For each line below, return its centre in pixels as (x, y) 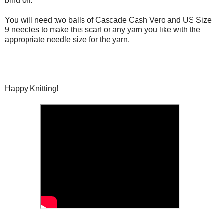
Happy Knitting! (32, 88)
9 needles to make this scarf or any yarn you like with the (103, 29)
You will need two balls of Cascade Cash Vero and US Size (108, 20)
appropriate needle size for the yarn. (67, 39)
